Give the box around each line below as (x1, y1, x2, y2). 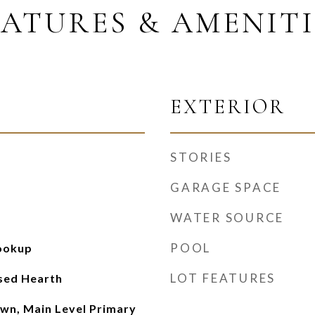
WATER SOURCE (170, 210, 284, 225)
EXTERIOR (170, 94, 285, 119)
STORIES (170, 150, 232, 165)
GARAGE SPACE (170, 180, 281, 195)
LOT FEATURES (170, 271, 276, 285)
